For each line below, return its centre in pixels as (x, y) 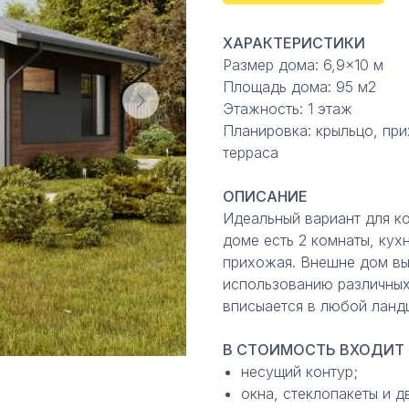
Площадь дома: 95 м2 (299, 87)
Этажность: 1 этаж (288, 109)
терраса (251, 153)
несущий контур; (299, 372)
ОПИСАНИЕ (265, 197)
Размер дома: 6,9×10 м (303, 65)
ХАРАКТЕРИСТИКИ (294, 43)
